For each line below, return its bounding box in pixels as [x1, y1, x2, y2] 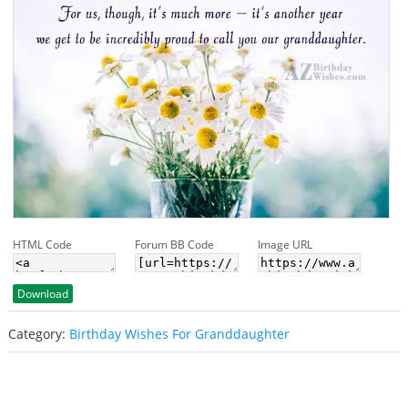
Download [16, 286, 68, 302]
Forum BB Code [135, 237, 215, 253]
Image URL [257, 237, 312, 253]
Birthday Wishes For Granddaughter [68, 325, 290, 343]
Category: [7, 325, 69, 343]
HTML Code [12, 237, 72, 253]
